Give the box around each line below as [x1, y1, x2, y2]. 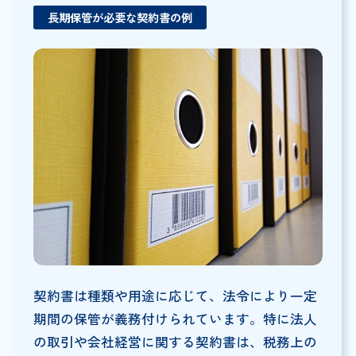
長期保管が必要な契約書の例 [47, 9, 192, 26]
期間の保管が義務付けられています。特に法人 [33, 308, 317, 328]
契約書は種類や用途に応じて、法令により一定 [33, 285, 317, 305]
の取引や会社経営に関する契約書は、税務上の [33, 331, 317, 351]
